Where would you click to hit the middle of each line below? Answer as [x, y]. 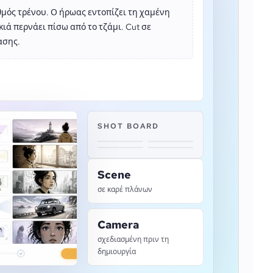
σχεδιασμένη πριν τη [133, 239]
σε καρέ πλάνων [125, 190]
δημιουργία [117, 252]
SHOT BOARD [129, 126]
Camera [119, 225]
